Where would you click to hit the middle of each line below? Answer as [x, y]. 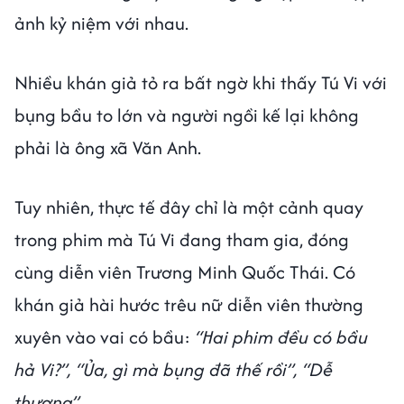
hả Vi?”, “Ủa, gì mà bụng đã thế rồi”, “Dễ [174, 369]
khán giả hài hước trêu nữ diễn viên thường [189, 304]
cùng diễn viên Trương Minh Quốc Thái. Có [185, 271]
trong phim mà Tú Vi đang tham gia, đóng [182, 239]
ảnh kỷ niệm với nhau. [104, 23]
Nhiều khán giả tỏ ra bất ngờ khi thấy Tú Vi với [201, 82]
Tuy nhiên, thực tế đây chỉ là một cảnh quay [189, 207]
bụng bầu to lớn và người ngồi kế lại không [187, 115]
